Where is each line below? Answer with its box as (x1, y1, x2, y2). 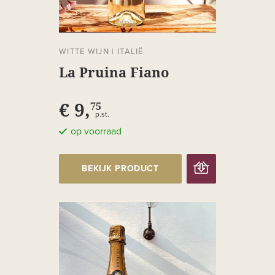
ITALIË (117, 47, 144, 57)
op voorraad (71, 126, 122, 137)
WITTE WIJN (59, 47, 110, 57)
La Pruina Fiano (59, 63, 169, 82)
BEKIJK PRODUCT (82, 165, 159, 174)
